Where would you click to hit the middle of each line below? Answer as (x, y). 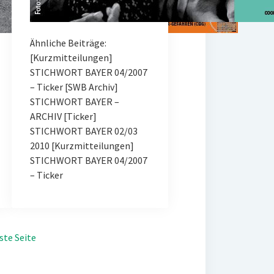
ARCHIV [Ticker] (63, 116)
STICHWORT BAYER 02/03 (83, 131)
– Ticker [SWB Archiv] (74, 87)
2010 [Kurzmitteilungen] (82, 145)
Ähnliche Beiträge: (68, 43)
